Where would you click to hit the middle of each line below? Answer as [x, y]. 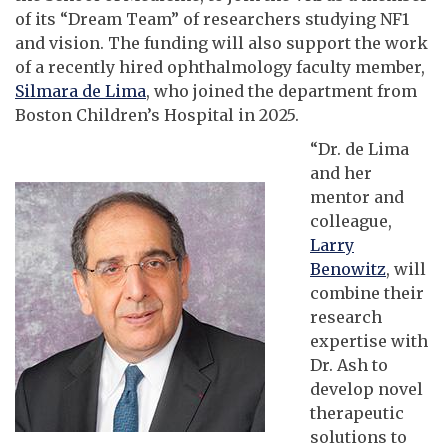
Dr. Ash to [349, 364]
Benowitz [348, 268]
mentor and [357, 196]
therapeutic [357, 412]
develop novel [366, 388]
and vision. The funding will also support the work [221, 42]
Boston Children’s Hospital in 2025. [157, 114]
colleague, [351, 220]
